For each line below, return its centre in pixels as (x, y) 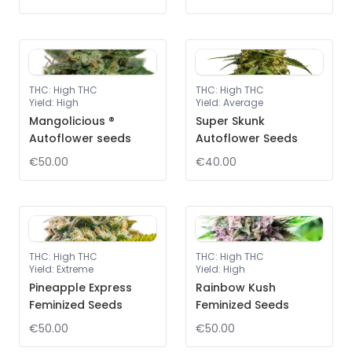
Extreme (75, 269)
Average (243, 103)
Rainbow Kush (236, 288)
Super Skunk (230, 121)
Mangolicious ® (72, 121)
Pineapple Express (81, 288)
